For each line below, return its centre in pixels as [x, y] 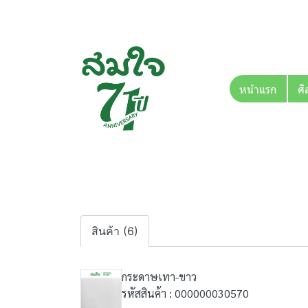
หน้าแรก [258, 88]
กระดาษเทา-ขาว [159, 277]
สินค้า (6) [115, 231]
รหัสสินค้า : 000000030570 [185, 293]
